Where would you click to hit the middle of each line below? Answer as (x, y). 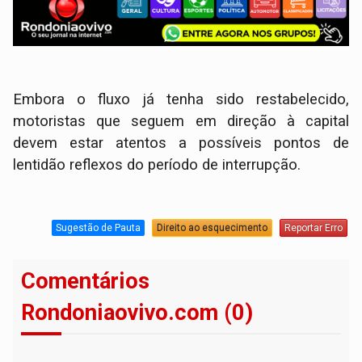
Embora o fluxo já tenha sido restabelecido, (181, 100)
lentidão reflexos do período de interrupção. (157, 165)
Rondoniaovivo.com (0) (137, 313)
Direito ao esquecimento (212, 227)
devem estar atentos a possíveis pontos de (181, 143)
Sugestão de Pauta (98, 227)
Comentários (86, 282)
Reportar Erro (313, 227)
